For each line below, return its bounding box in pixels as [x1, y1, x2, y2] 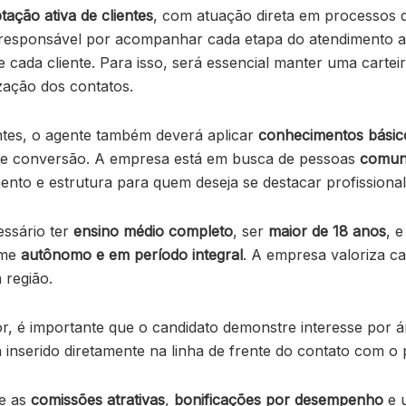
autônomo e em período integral [21, 246, 243, 265]
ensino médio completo [73, 222, 233, 241]
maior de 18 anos [268, 222, 386, 241]
